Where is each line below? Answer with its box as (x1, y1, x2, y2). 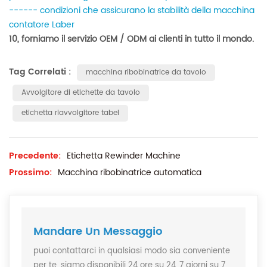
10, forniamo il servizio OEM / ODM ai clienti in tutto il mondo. (9, 32, 254, 46)
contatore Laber (9, 18, 74, 32)
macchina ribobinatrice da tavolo (86, 67, 206, 79)
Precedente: (9, 149, 61, 163)
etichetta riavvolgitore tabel (21, 107, 119, 119)
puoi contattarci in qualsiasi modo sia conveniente (33, 245, 230, 258)
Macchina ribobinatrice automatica (58, 166, 201, 180)
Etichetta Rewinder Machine (67, 149, 181, 163)
